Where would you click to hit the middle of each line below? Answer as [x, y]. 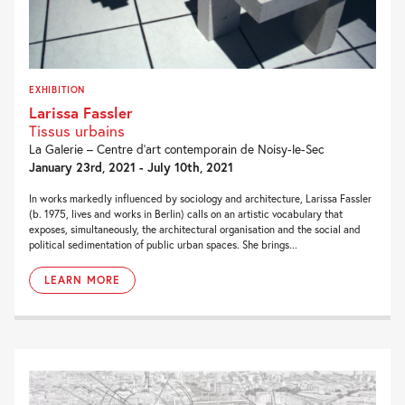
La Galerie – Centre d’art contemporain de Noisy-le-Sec [176, 149]
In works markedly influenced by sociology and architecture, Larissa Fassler [200, 198]
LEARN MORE [82, 279]
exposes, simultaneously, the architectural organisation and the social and [195, 229]
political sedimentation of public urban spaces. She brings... [163, 244]
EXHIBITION [57, 89]
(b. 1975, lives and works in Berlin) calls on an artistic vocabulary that [186, 213]
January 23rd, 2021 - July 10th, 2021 [131, 167]
